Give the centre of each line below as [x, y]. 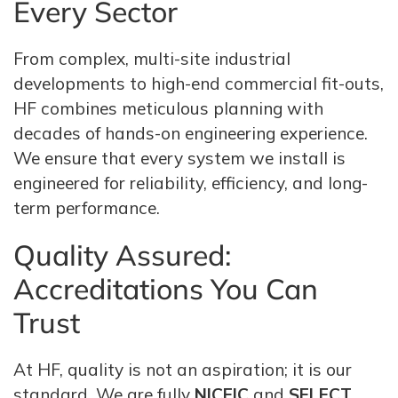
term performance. [87, 208]
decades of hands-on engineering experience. [191, 133]
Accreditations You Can [166, 289]
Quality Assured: [122, 255]
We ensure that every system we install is [179, 158]
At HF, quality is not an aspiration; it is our [183, 370]
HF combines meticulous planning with [168, 108]
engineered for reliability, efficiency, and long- [191, 183]
